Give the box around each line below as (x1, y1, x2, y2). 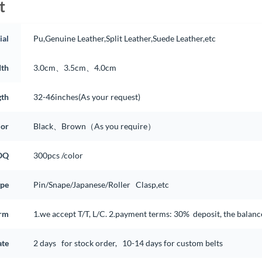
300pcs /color (33, 150, 85, 160)
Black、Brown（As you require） (33, 120, 156, 131)
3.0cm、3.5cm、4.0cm (33, 62, 116, 73)
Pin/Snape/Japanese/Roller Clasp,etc (33, 179, 169, 189)
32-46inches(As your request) (33, 91, 140, 102)
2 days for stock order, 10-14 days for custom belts (33, 237, 223, 248)
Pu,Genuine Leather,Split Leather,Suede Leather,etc (33, 33, 216, 43)
